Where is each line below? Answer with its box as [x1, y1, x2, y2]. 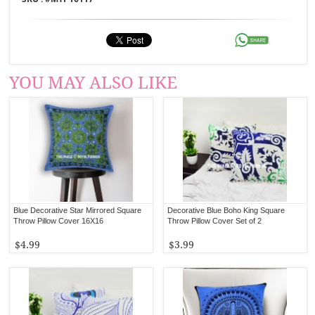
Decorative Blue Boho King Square [167, 205, 285, 214]
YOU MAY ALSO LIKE [9, 72, 178, 93]
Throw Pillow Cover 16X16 [13, 216, 104, 225]
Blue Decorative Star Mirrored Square [13, 205, 142, 214]
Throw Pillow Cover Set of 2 [167, 216, 262, 225]
